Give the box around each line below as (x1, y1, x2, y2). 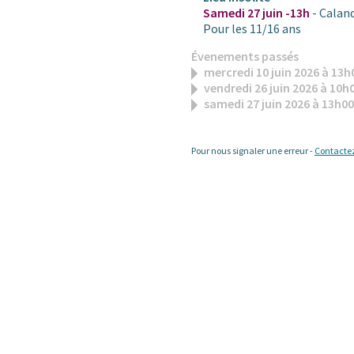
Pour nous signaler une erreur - (191, 145, 314, 157)
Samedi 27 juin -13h (203, 5, 310, 21)
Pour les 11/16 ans (203, 21, 301, 37)
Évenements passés (191, 48, 299, 65)
